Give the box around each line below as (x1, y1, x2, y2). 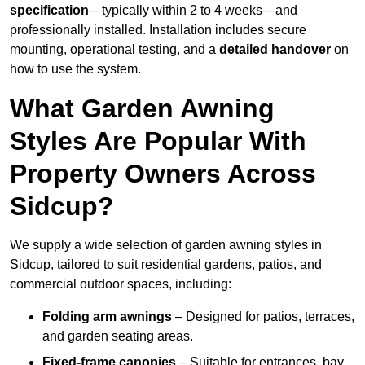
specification (10, 3, 89, 18)
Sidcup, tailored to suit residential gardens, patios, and (10, 257, 322, 272)
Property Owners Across (10, 159, 316, 189)
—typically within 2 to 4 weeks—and (89, 3, 297, 18)
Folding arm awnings (42, 310, 172, 324)
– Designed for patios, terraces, (172, 310, 354, 324)
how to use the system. (10, 62, 141, 77)
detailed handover (219, 42, 331, 57)
